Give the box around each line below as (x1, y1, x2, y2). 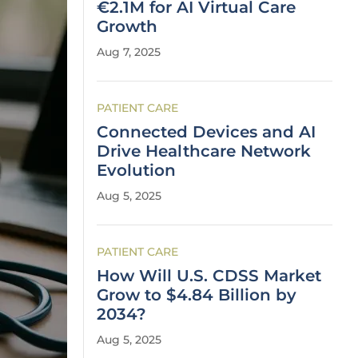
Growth (97, 17, 157, 36)
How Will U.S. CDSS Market (97, 266, 321, 285)
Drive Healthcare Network (97, 141, 311, 161)
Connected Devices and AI (97, 122, 316, 141)
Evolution (97, 161, 176, 180)
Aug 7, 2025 (97, 45, 161, 59)
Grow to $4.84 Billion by (97, 285, 296, 304)
